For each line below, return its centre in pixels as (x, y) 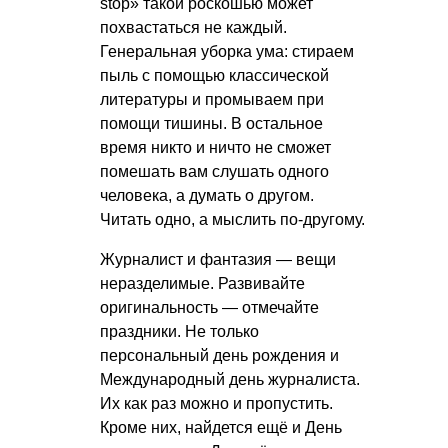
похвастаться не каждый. (193, 27)
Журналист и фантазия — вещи (218, 259)
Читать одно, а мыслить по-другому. (232, 219)
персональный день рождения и (219, 355)
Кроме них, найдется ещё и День (221, 427)
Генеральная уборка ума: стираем (227, 51)
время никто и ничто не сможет (215, 147)
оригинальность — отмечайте (209, 307)
